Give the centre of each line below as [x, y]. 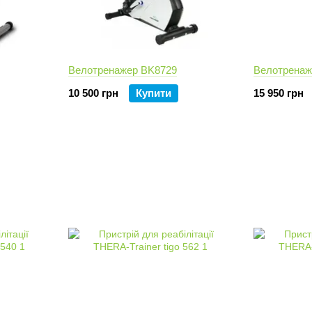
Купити [154, 93]
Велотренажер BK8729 [123, 70]
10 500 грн [93, 93]
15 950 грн [279, 93]
